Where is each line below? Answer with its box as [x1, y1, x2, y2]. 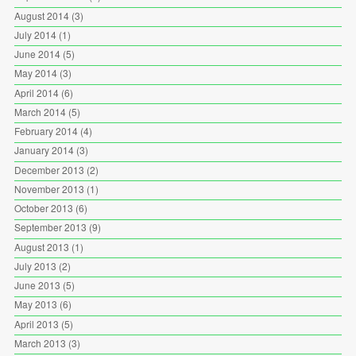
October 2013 [14, 201, 73, 215]
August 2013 [14, 239, 69, 253]
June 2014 [14, 47, 60, 61]
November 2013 [14, 181, 84, 195]
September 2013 [14, 220, 87, 234]
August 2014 [14, 8, 69, 22]
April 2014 [14, 85, 59, 99]
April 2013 [14, 316, 59, 331]
